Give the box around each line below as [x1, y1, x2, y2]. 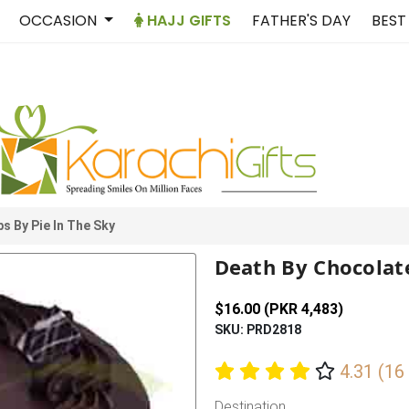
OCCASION [19, 10, 101, 31]
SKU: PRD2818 [214, 321, 301, 337]
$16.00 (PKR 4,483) [214, 299, 343, 318]
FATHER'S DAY [252, 10, 351, 31]
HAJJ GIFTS [143, 10, 232, 31]
